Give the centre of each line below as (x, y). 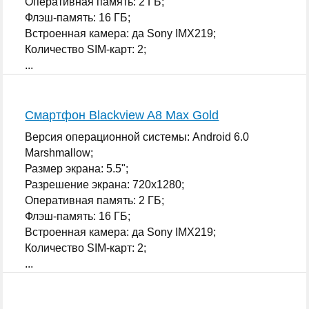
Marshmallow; (59, 152)
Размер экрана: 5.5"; (77, 168)
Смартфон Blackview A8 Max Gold (122, 115)
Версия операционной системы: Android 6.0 (137, 137)
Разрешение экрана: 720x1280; (105, 184)
